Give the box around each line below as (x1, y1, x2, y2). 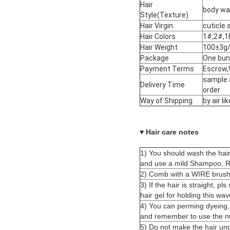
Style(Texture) (140, 11, 188, 20)
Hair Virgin (140, 22, 173, 30)
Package (140, 54, 169, 63)
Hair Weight (140, 43, 178, 52)
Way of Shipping (140, 97, 193, 105)
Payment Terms (140, 65, 194, 73)
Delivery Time (140, 81, 185, 89)
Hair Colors (140, 32, 176, 41)
